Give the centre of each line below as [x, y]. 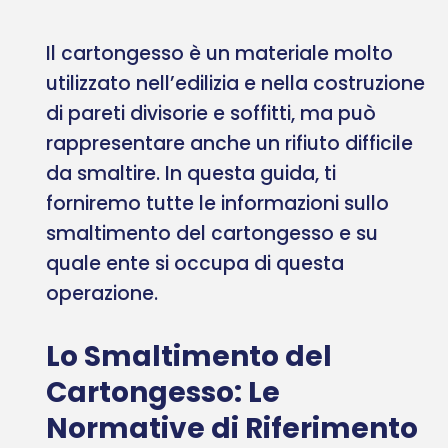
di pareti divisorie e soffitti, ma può [211, 113]
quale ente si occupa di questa [195, 263]
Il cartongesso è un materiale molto [219, 53]
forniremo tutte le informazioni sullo [217, 203]
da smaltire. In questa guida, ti [191, 173]
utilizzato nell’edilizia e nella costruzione [235, 83]
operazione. [102, 293]
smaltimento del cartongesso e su [212, 233]
